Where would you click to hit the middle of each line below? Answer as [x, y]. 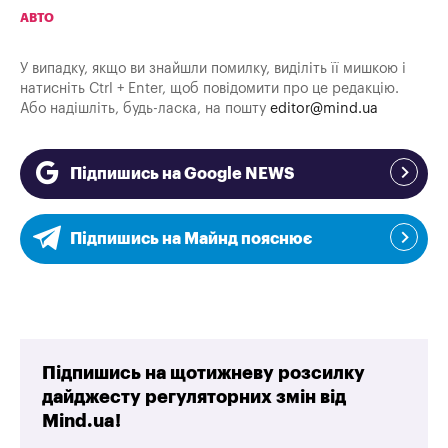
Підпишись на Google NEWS [182, 174]
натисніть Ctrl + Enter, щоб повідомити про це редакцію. [209, 88]
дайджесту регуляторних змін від [194, 397]
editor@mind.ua [324, 108]
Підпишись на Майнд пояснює [191, 239]
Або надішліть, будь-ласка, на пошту [145, 108]
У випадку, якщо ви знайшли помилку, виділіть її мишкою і [213, 68]
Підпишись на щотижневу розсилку [204, 373]
